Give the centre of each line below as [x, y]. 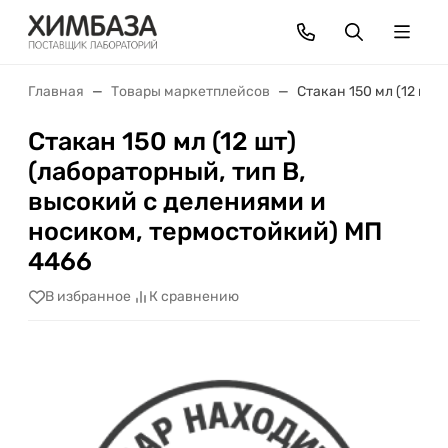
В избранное [88, 297]
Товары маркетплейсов [190, 91]
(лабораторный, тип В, [167, 171]
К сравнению [194, 297]
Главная [56, 91]
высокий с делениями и [177, 201]
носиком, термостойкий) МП [205, 231]
